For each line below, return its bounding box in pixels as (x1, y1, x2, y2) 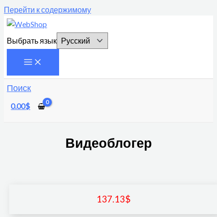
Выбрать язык (7, 36, 57, 46)
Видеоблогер (65, 135, 152, 151)
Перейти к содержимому (4, 5, 91, 14)
